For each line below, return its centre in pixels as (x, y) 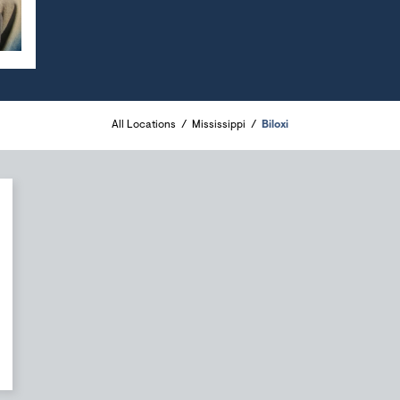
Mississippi (219, 125)
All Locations (144, 125)
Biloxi (275, 125)
